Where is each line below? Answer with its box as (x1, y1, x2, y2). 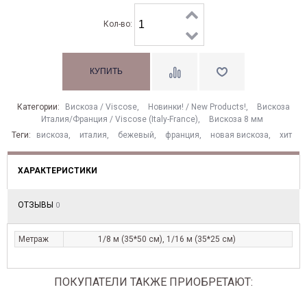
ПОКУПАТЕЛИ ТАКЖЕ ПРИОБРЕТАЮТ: (54, 275, 253, 289)
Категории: (17, 102, 62, 112)
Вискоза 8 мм (208, 114, 263, 125)
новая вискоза (210, 130, 269, 140)
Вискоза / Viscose (65, 102, 137, 112)
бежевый (118, 130, 154, 140)
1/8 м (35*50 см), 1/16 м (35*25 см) (98, 234, 236, 245)
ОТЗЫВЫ (18, 200, 56, 210)
